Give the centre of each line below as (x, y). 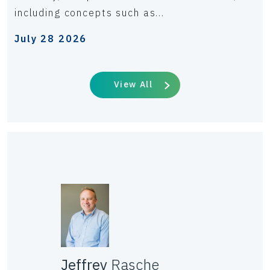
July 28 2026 (51, 39)
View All (133, 85)
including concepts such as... (89, 13)
